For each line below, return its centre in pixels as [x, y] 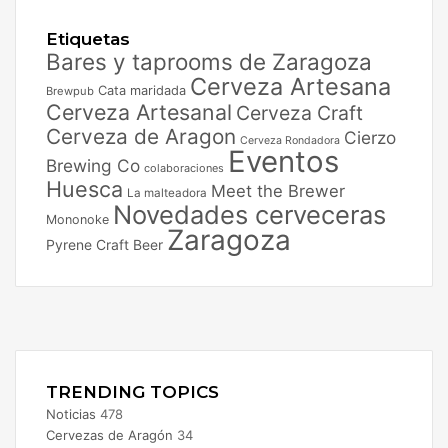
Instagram [45, 338]
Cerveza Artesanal [139, 111]
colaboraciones [184, 167]
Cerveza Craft [299, 112]
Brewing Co [93, 165]
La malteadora [167, 192]
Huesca [84, 188]
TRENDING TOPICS [132, 391]
